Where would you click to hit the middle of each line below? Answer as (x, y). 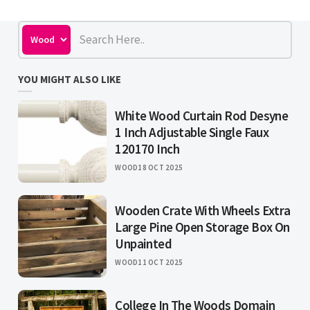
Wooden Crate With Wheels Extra (203, 210)
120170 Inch (147, 148)
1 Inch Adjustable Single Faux (192, 132)
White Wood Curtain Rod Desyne (202, 115)
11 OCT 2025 (161, 262)
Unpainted (144, 243)
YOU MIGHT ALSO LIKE (70, 79)
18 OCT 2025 (161, 167)
